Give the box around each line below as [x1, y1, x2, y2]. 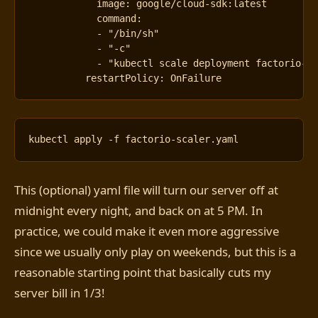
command [97, 12, 137, 24]
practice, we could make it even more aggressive [14, 222, 279, 239]
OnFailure [170, 72, 222, 84]
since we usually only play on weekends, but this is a [14, 243, 296, 260]
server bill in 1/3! [14, 284, 105, 301]
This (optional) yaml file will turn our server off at [14, 181, 278, 198]
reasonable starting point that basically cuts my [14, 263, 271, 280]
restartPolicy [85, 72, 160, 84]
